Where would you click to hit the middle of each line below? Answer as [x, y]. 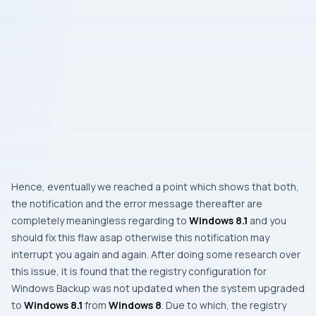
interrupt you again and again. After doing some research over [156, 254]
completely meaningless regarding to [100, 220]
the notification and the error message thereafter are [137, 203]
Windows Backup [51, 288]
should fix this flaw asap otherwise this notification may [140, 237]
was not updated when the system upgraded [197, 288]
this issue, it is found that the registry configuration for [139, 271]
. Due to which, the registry [224, 305]
